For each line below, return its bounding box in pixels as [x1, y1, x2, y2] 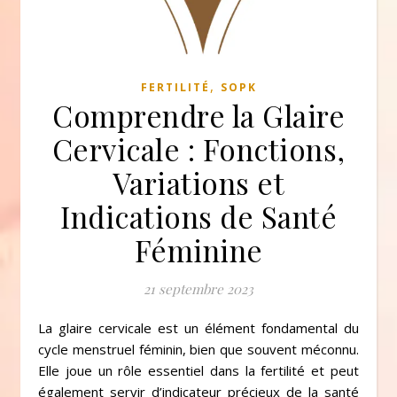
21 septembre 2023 [144, 280, 253, 298]
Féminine [134, 230, 263, 269]
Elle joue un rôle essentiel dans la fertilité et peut [38, 362, 359, 379]
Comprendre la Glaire [52, 96, 345, 135]
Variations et [112, 163, 285, 202]
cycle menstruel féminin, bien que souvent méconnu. [38, 340, 359, 358]
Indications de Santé [60, 197, 337, 236]
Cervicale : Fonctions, [51, 129, 346, 168]
